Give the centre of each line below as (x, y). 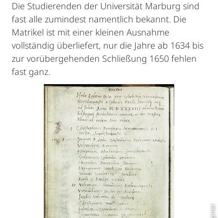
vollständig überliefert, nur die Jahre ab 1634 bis (108, 45)
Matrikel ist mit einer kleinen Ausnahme (91, 32)
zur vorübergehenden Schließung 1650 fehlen (104, 58)
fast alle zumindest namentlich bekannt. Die (99, 19)
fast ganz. (31, 72)
